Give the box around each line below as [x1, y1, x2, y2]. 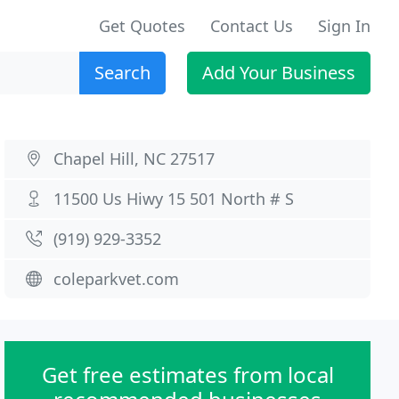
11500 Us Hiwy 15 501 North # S [53, 188, 295, 209]
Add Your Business [202, 61, 355, 85]
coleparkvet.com [53, 268, 180, 289]
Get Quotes [99, 15, 185, 37]
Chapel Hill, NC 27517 [53, 148, 216, 169]
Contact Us [210, 15, 293, 37]
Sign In [318, 15, 370, 37]
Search [94, 61, 151, 85]
